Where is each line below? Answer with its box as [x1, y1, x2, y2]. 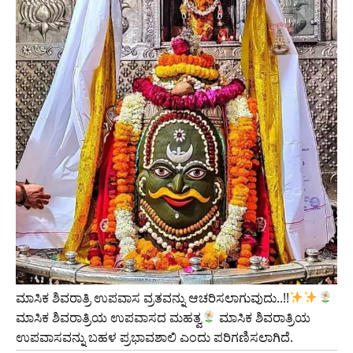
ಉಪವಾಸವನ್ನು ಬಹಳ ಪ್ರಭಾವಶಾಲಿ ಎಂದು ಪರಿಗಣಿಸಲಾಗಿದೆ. [16, 328, 293, 346]
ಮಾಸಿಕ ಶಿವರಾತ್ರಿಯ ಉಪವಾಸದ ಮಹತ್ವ [16, 308, 202, 326]
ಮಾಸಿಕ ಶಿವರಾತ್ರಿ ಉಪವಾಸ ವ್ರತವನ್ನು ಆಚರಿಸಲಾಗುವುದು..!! [16, 288, 289, 307]
